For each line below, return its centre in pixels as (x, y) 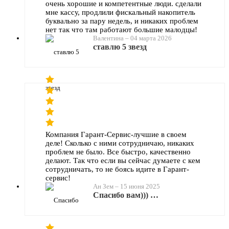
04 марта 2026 (151, 38)
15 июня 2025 (140, 186)
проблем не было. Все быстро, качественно (118, 152)
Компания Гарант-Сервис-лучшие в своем (116, 134)
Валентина (108, 38)
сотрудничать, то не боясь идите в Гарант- (117, 169)
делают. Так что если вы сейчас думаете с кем (123, 160)
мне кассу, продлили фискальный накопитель (120, 12)
